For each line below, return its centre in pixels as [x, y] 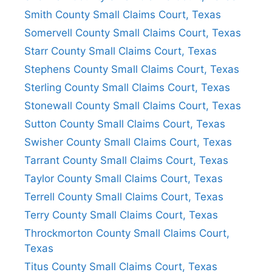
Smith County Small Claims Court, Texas [123, 14]
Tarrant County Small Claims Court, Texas [126, 160]
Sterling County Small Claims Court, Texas [127, 87]
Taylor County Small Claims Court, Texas [124, 178]
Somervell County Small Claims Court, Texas [133, 32]
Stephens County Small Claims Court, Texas [132, 69]
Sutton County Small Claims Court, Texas [125, 124]
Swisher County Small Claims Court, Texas [128, 142]
